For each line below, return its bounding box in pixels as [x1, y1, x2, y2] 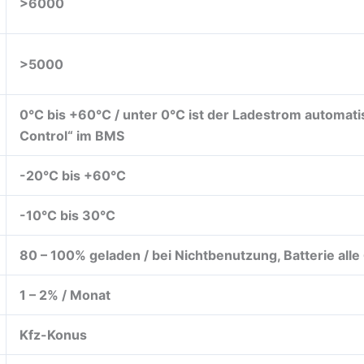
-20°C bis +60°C [19, 167, 126, 184]
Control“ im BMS [19, 127, 124, 144]
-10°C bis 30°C [19, 206, 115, 223]
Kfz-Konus [19, 326, 87, 343]
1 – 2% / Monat [19, 286, 110, 303]
